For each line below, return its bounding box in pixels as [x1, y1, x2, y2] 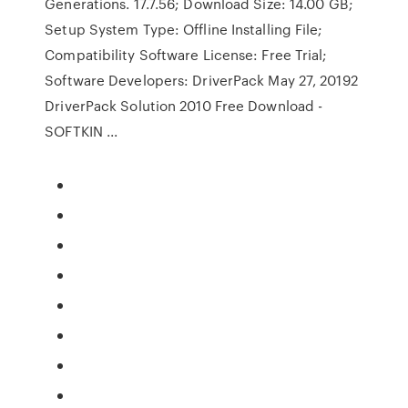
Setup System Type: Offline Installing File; [45, 19, 323, 39]
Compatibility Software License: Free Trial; [45, 45, 328, 65]
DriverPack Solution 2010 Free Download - [45, 96, 323, 116]
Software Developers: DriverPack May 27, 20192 [45, 70, 362, 90]
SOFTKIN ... [45, 121, 118, 141]
